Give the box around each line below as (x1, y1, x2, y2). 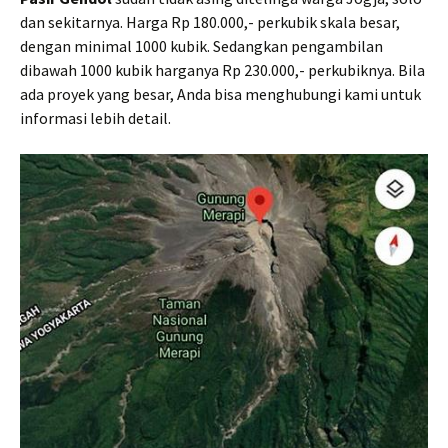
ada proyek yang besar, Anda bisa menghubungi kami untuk (20, 84, 421, 105)
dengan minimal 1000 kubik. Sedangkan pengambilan (20, 36, 383, 57)
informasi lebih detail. (20, 108, 171, 129)
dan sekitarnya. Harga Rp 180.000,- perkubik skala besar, (20, 12, 400, 33)
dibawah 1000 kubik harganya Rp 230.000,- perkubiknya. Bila (20, 60, 425, 81)
